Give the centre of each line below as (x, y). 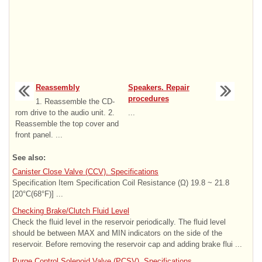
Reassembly (58, 87)
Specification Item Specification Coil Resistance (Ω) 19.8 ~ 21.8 (121, 182)
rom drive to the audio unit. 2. (65, 112)
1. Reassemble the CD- (75, 101)
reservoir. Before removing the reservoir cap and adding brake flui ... (127, 244)
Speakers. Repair (158, 87)
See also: (29, 157)
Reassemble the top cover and (67, 123)
